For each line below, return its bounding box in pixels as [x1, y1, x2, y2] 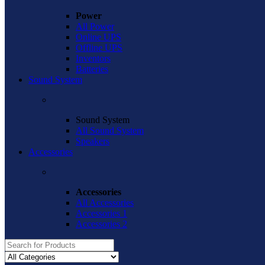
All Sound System [76, 125, 144, 135]
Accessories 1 [76, 208, 127, 218]
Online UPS [76, 32, 121, 42]
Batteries [76, 64, 108, 74]
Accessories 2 [76, 219, 127, 229]
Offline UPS [76, 43, 122, 53]
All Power [76, 21, 114, 31]
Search [4, 238, 30, 248]
